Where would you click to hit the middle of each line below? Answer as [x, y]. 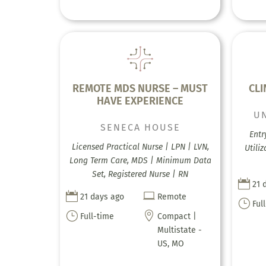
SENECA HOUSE [140, 127]
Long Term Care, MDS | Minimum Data [140, 160]
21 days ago [102, 197]
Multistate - [180, 230]
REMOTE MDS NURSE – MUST [140, 88]
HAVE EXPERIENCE [140, 101]
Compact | [177, 216]
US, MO [171, 243]
